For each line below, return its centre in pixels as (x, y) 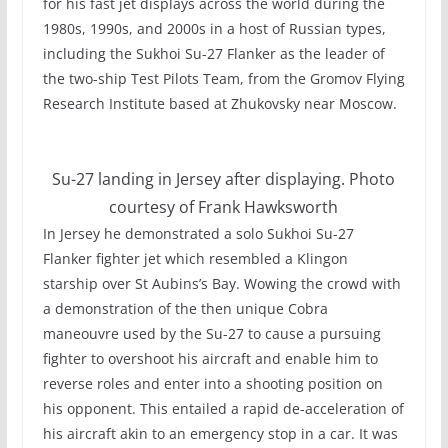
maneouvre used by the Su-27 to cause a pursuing (211, 333)
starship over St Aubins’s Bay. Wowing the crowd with (221, 283)
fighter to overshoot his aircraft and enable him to (210, 358)
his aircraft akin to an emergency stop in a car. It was (220, 433)
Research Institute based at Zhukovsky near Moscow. (219, 103)
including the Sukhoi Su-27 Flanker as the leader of (213, 53)
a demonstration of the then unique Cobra (185, 308)
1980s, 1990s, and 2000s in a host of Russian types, (214, 28)
